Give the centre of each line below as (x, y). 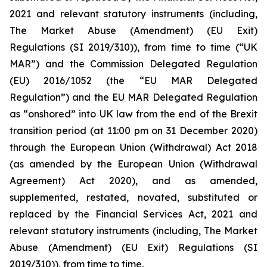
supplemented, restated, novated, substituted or (133, 197)
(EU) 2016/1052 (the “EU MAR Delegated (133, 80)
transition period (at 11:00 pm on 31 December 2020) (133, 131)
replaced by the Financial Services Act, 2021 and (133, 214)
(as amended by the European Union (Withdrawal (133, 164)
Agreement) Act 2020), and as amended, (133, 181)
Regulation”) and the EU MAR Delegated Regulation (133, 97)
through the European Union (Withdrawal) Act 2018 (133, 147)
